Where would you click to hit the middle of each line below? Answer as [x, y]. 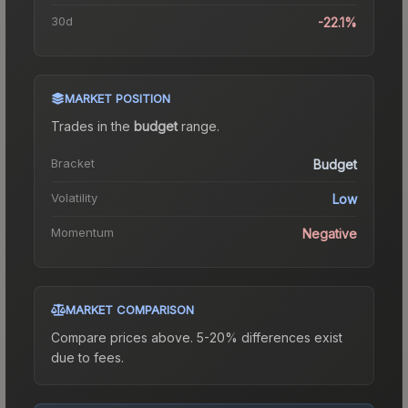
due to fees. [87, 357]
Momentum [82, 232]
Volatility [74, 197]
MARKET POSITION [117, 98]
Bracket [73, 163]
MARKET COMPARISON [130, 309]
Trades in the [92, 126]
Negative [330, 233]
